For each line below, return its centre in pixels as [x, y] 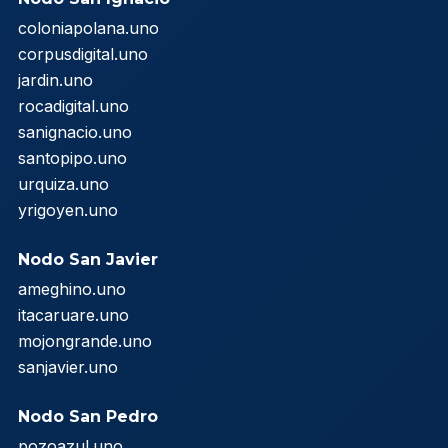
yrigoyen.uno [68, 209]
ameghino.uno [72, 288]
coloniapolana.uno [88, 27]
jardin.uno [55, 79]
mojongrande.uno [85, 340]
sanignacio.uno [75, 131]
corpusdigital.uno [83, 53]
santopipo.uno [72, 157]
